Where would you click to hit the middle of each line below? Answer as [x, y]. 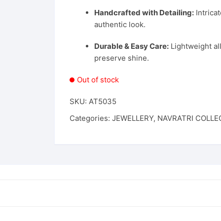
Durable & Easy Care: [131, 46]
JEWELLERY [133, 118]
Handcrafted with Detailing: [144, 13]
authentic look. [120, 24]
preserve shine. [122, 58]
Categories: [91, 118]
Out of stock [98, 80]
